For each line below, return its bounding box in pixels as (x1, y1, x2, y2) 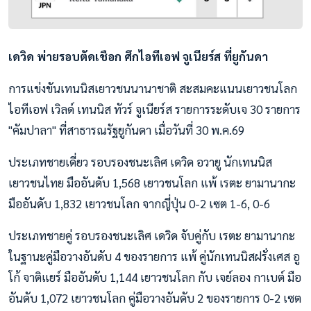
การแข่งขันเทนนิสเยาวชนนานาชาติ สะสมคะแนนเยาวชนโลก (8, 81, 297, 96)
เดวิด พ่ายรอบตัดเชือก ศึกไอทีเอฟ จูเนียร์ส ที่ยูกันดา (8, 49, 268, 64)
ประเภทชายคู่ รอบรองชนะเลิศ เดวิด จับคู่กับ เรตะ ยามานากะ (8, 228, 295, 243)
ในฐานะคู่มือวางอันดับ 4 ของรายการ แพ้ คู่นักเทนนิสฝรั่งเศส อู (8, 249, 300, 264)
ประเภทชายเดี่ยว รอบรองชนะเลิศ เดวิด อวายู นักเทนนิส (8, 154, 272, 169)
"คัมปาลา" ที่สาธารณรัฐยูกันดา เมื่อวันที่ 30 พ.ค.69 (8, 122, 244, 137)
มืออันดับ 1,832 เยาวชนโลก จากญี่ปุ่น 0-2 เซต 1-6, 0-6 (8, 196, 270, 211)
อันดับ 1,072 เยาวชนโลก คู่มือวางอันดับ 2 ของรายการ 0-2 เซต (8, 290, 301, 305)
